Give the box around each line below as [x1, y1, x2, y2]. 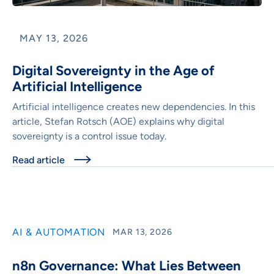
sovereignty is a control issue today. [12, 130, 166, 142]
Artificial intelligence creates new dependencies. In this [12, 100, 255, 113]
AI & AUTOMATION [12, 226, 106, 238]
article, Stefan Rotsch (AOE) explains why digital [12, 115, 224, 127]
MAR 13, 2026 [113, 227, 172, 238]
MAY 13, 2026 [20, 32, 88, 44]
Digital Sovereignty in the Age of [12, 62, 215, 79]
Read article [12, 154, 65, 166]
